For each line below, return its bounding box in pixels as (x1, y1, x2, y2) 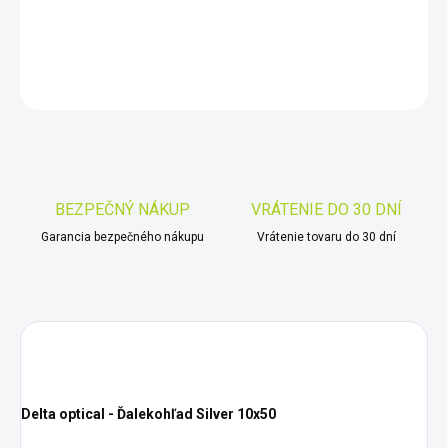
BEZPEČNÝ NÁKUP (54, 200, 190, 220)
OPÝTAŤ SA (253, 78, 321, 93)
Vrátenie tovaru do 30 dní (256, 230, 396, 245)
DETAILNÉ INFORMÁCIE (20, 29, 158, 44)
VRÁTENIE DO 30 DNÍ (250, 200, 402, 220)
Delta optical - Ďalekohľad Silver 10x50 (21, 406, 276, 423)
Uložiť (45, 82, 76, 98)
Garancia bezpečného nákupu (40, 230, 204, 245)
